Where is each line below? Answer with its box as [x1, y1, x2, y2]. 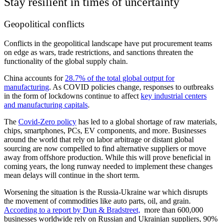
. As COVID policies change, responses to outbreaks [49, 83, 214, 91]
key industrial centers [141, 92, 207, 100]
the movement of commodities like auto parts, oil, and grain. [4, 197, 191, 205]
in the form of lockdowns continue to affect [4, 92, 141, 100]
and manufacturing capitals [4, 101, 88, 109]
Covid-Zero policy [18, 117, 76, 126]
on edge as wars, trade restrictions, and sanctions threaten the [4, 48, 193, 56]
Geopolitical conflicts [4, 19, 87, 30]
